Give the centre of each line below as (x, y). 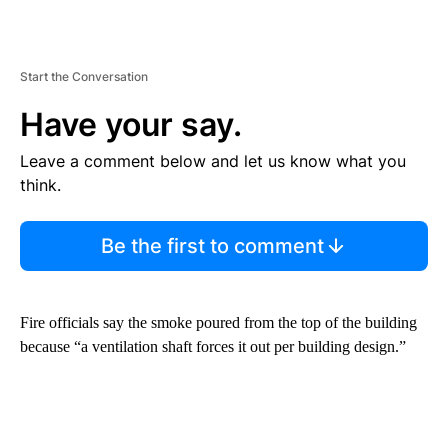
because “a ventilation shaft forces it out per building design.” (213, 346)
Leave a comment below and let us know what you (213, 160)
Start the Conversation (84, 76)
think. (40, 184)
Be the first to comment (212, 245)
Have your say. (131, 124)
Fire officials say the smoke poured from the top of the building (218, 322)
